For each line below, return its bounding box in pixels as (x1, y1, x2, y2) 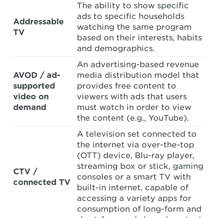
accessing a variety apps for (77, 194, 192, 203)
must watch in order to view (77, 103, 192, 112)
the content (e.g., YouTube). (77, 113, 189, 123)
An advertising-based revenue (77, 60, 200, 69)
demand (13, 103, 47, 112)
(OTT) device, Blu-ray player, (77, 151, 195, 160)
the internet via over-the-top (77, 140, 195, 149)
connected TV (13, 178, 71, 187)
